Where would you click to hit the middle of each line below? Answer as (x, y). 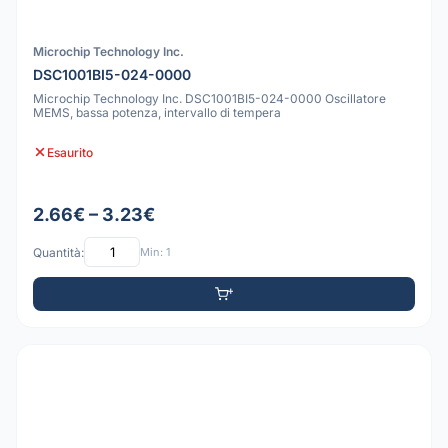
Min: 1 (155, 251)
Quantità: (58, 252)
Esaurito (70, 152)
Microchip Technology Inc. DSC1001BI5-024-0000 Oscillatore (209, 98)
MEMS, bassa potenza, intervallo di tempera (157, 112)
